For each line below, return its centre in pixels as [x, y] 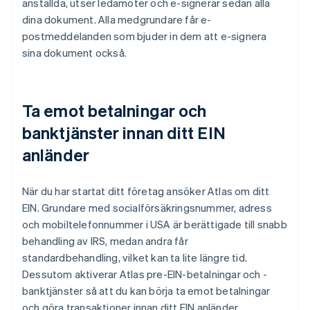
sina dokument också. [74, 53]
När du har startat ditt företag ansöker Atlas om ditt [146, 191]
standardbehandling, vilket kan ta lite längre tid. [135, 258]
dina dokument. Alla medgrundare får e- [117, 20]
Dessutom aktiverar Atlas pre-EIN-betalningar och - [145, 274]
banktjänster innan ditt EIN [124, 133]
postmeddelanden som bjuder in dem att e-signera [145, 36]
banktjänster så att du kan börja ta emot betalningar [146, 291]
